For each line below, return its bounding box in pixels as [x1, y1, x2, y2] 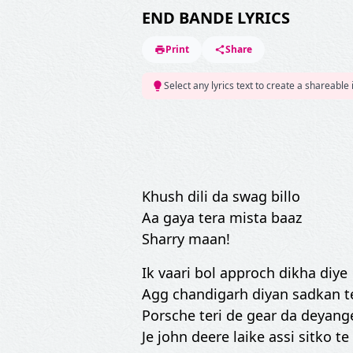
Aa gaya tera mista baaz [142, 208, 302, 227]
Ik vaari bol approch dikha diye [142, 263, 347, 282]
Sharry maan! [142, 229, 230, 248]
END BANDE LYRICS [142, 7, 290, 28]
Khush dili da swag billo [142, 187, 300, 206]
